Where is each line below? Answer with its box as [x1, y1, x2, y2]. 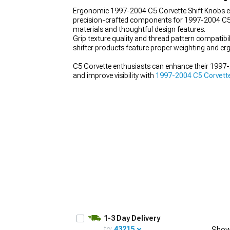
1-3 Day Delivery [104, 214, 160, 222]
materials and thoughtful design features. [73, 25, 205, 33]
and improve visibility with [73, 71, 156, 80]
